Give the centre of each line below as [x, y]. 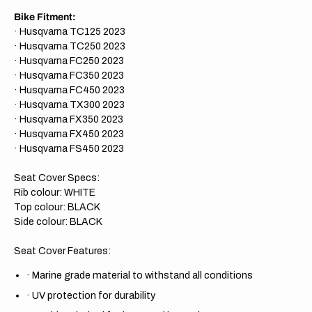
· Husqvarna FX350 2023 [69, 119]
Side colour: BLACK [58, 221]
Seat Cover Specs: [57, 178]
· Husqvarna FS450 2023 [69, 148]
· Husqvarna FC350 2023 [69, 75]
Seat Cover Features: [62, 251]
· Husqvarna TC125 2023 [70, 31]
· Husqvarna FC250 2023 [69, 61]
